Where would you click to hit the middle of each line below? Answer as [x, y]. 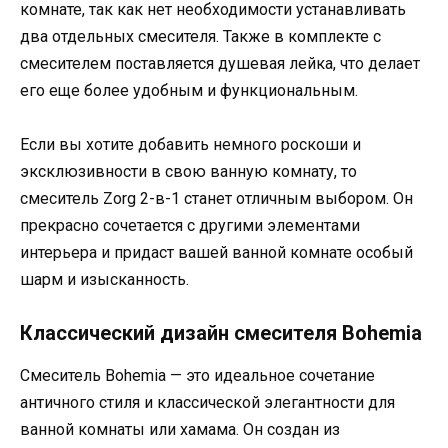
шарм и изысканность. [104, 280]
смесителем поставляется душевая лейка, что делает [220, 63]
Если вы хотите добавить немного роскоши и [190, 145]
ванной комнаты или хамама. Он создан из [180, 430]
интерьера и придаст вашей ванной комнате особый [216, 253]
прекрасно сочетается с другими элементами [190, 226]
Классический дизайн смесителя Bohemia [221, 333]
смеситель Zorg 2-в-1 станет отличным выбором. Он [216, 199]
